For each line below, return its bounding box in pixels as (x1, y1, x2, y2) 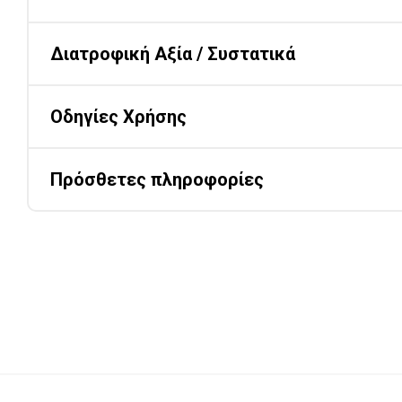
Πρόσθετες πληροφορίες (50, 169, 264, 190)
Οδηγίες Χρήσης (50, 106, 187, 127)
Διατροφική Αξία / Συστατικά (50, 43, 295, 65)
